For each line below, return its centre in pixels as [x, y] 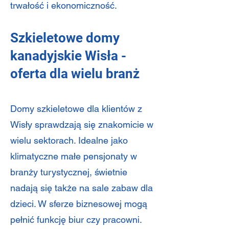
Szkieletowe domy [65, 38]
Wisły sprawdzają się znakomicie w [82, 124]
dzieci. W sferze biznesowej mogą [79, 204]
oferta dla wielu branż [75, 74]
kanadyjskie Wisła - [68, 56]
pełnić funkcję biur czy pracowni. [76, 220]
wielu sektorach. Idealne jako [69, 140]
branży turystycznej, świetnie [69, 172]
